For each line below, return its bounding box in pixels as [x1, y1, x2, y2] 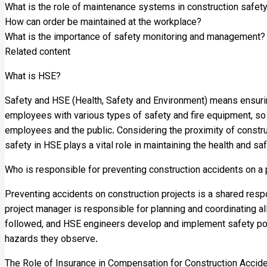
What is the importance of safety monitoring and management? [5, 30, 265, 45]
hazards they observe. [5, 232, 98, 247]
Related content [5, 45, 70, 60]
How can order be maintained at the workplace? [5, 15, 201, 30]
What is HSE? [5, 69, 61, 85]
